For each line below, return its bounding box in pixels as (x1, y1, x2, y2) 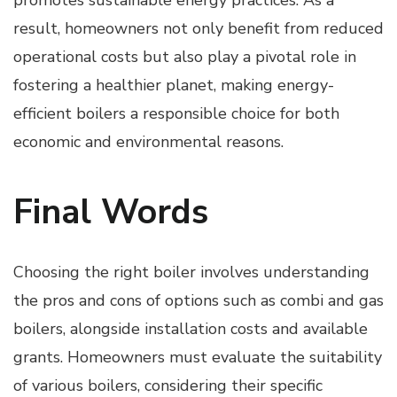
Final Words (13, 188, 208, 236)
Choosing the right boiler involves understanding (13, 261, 370, 283)
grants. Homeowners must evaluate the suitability (13, 346, 382, 368)
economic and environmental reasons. (13, 130, 284, 152)
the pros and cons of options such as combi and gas (13, 289, 384, 311)
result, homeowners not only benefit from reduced (13, 17, 384, 39)
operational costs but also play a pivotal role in (13, 45, 356, 67)
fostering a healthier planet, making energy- (13, 74, 334, 96)
